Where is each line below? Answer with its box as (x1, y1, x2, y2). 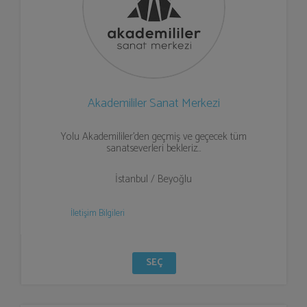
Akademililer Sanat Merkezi (87, 93, 220, 114)
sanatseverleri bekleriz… (106, 140, 201, 157)
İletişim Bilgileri (70, 206, 125, 221)
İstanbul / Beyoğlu (115, 171, 192, 188)
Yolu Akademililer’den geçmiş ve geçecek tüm (60, 128, 247, 145)
